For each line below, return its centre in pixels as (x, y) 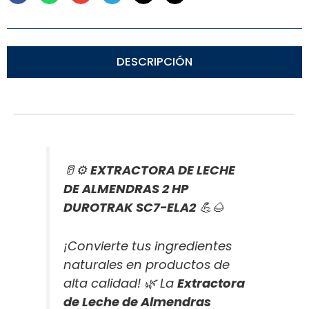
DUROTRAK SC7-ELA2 (130, 207)
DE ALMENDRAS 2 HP (126, 188)
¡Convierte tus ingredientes (148, 246)
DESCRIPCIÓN (154, 61)
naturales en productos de (147, 264)
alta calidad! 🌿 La (121, 283)
